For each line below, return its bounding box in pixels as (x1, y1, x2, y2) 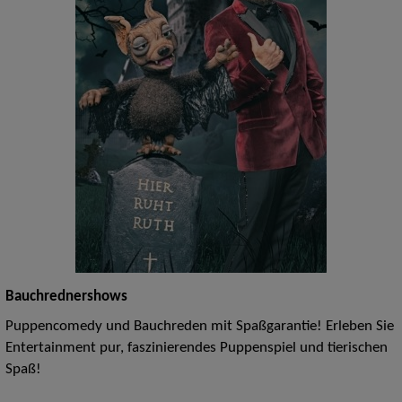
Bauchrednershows (4, 289, 127, 304)
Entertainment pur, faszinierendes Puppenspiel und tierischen (4, 340, 388, 355)
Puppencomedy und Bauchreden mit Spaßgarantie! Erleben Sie (4, 319, 394, 334)
